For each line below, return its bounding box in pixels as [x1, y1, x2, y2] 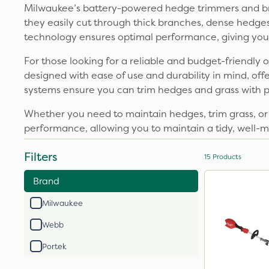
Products [211, 151, 241, 162]
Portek [42, 241, 67, 252]
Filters [24, 148, 57, 165]
